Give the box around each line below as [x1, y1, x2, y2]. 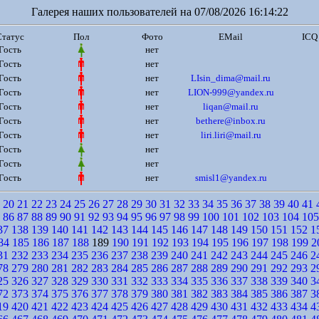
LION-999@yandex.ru [187, 87, 274, 98]
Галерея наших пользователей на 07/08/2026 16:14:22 [31, 6, 288, 18]
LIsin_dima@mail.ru [191, 73, 271, 83]
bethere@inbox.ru [196, 115, 266, 126]
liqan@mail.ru [203, 101, 258, 112]
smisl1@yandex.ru [194, 172, 267, 183]
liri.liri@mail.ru [200, 130, 261, 140]
